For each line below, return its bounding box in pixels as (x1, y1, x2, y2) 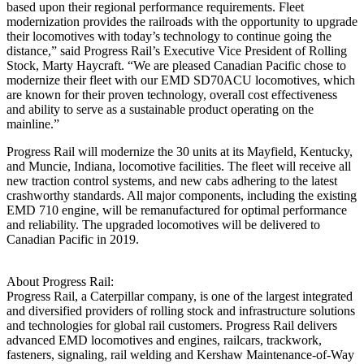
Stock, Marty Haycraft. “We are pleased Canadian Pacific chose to (6, 58, 346, 72)
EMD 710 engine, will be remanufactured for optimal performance (6, 202, 347, 217)
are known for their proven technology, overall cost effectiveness (6, 87, 337, 102)
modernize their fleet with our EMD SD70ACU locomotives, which (6, 72, 355, 87)
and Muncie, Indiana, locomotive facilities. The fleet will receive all (6, 158, 351, 173)
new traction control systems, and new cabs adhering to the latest (6, 173, 337, 188)
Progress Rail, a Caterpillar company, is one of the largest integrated (6, 288, 353, 303)
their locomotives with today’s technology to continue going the (6, 28, 331, 43)
